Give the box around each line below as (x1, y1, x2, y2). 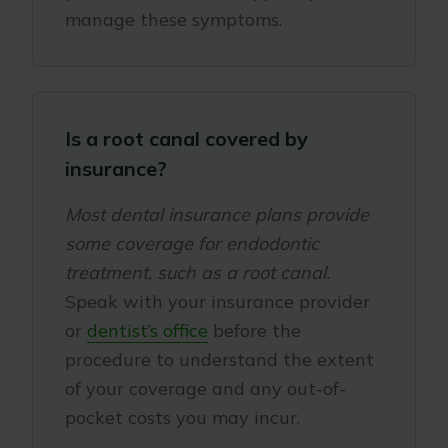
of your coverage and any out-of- (65, 377, 346, 400)
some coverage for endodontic (65, 232, 319, 255)
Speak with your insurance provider (65, 290, 370, 313)
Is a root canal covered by (65, 126, 308, 151)
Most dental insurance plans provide (65, 203, 369, 226)
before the (208, 319, 301, 342)
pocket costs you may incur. (65, 406, 300, 429)
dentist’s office (87, 319, 208, 342)
